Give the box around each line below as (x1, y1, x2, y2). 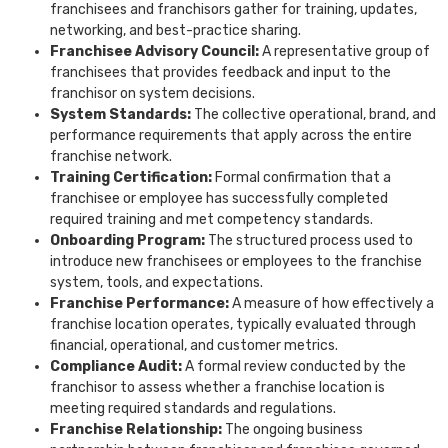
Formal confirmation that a (215, 169, 391, 187)
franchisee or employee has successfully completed (50, 190, 388, 208)
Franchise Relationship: (50, 421, 225, 439)
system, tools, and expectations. (50, 274, 263, 292)
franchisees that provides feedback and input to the (50, 64, 391, 82)
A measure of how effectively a (232, 295, 434, 313)
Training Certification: (50, 169, 215, 187)
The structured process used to (208, 232, 413, 250)
